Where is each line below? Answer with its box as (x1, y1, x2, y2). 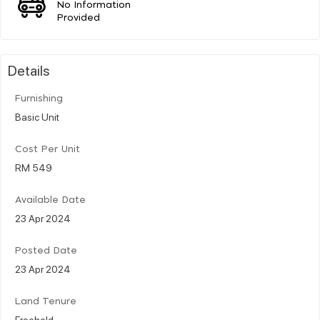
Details (8, 60, 50, 79)
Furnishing (15, 94, 63, 104)
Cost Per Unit (15, 144, 80, 154)
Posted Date (15, 246, 77, 256)
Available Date (15, 195, 86, 205)
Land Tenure (15, 296, 76, 306)
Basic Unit (15, 109, 59, 123)
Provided (57, 13, 101, 23)
